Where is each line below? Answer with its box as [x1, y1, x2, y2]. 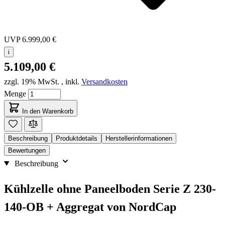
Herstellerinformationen [105, 134, 172, 142]
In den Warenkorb [22, 107, 73, 115]
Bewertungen [8, 146, 46, 154]
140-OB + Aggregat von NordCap [4, 200, 176, 213]
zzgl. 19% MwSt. [4, 77, 59, 86]
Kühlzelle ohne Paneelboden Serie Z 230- [4, 182, 216, 195]
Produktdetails [56, 134, 97, 142]
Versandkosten [81, 77, 128, 86]
